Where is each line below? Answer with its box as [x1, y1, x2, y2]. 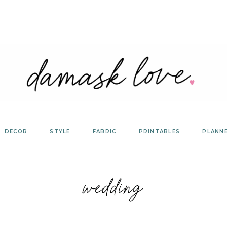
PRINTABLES [138, 128, 180, 135]
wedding [84, 174, 143, 200]
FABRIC [92, 128, 117, 135]
